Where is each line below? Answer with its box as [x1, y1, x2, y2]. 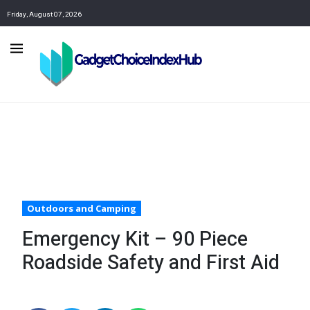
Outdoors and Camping [27, 202, 136, 215]
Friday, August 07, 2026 [7, 9, 82, 19]
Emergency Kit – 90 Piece [22, 225, 248, 255]
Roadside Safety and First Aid [22, 248, 280, 278]
